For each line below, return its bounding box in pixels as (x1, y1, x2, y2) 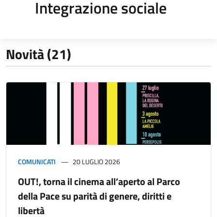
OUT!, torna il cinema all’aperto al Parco (18, 173, 180, 189)
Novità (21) (6, 43, 71, 64)
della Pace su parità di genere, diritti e (18, 188, 171, 203)
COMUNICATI (18, 156, 56, 167)
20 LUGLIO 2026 (73, 156, 120, 167)
